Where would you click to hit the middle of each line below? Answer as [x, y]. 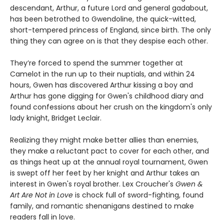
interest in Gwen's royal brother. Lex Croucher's [93, 184]
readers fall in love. [42, 217]
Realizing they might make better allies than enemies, [104, 140]
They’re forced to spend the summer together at [96, 63]
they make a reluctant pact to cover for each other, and [109, 151]
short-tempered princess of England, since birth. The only [110, 30]
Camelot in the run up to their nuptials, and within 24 [102, 74]
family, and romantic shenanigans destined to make [102, 206]
